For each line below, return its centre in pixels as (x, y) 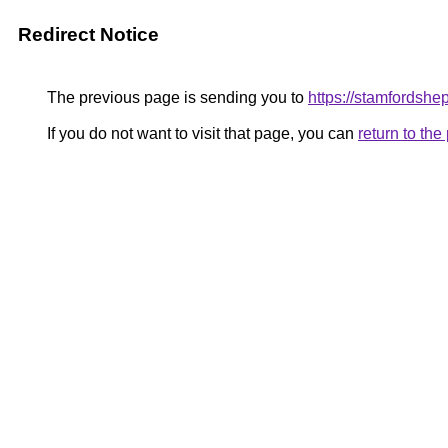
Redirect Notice (88, 34)
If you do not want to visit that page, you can (200, 133)
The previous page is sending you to (175, 97)
